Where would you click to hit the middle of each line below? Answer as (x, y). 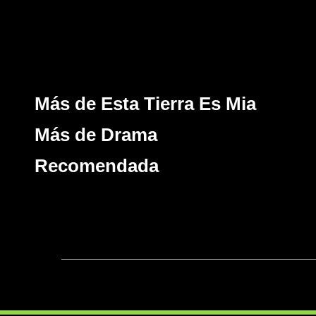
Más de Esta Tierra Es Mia (145, 104)
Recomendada (96, 166)
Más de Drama (96, 135)
